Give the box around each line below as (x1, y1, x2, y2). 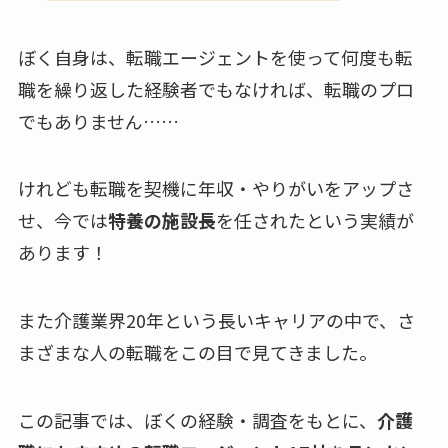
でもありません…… (17, 107, 179, 134)
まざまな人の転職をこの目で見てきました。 (17, 339, 377, 366)
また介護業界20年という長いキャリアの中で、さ (17, 307, 415, 334)
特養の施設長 (107, 207, 216, 234)
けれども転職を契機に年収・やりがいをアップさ (17, 175, 414, 202)
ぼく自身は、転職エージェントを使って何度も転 (17, 43, 413, 70)
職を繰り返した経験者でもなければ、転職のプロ (17, 75, 414, 102)
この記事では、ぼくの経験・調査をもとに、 (17, 406, 377, 433)
